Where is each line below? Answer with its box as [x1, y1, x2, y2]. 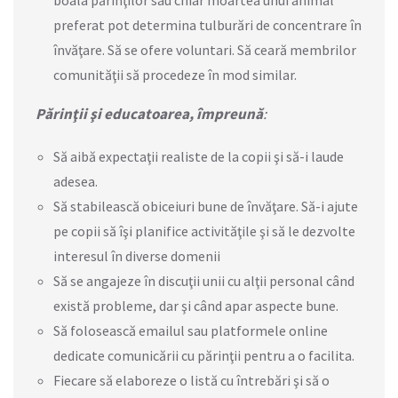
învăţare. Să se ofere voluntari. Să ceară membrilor [53, 40, 356, 59]
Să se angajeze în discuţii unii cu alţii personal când [53, 271, 354, 290]
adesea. [53, 171, 98, 190]
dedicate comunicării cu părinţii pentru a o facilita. [53, 346, 354, 364]
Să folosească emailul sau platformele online [53, 321, 328, 339]
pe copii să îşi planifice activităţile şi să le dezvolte [53, 221, 355, 240]
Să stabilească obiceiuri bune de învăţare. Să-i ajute [53, 196, 358, 215]
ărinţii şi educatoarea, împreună [44, 103, 263, 123]
